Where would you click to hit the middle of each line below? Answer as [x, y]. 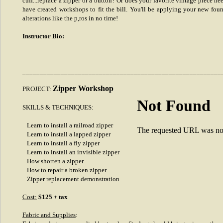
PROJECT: [38, 89]
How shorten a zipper [53, 161]
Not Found [174, 106]
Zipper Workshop [83, 88]
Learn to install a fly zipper [61, 143]
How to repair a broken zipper [64, 170]
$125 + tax [53, 197]
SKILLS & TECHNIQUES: [58, 107]
